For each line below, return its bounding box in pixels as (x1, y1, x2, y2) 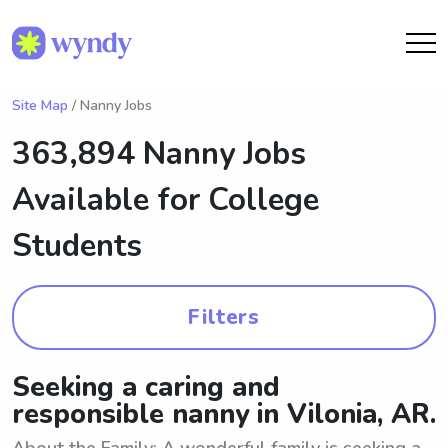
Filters (188, 303, 260, 331)
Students (12, 225, 142, 267)
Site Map (12, 96, 68, 115)
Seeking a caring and (12, 369, 280, 406)
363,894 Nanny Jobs (12, 133, 306, 175)
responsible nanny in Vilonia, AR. (12, 396, 436, 433)
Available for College (12, 179, 319, 221)
